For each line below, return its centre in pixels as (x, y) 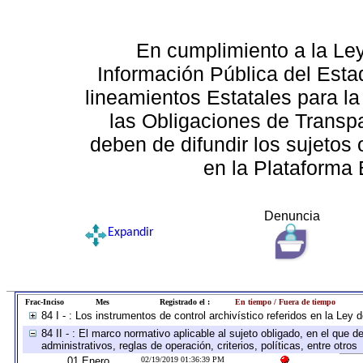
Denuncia (292, 216)
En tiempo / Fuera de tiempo (285, 302)
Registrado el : (185, 302)
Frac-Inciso (44, 302)
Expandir (130, 233)
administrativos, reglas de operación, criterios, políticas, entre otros (199, 346)
